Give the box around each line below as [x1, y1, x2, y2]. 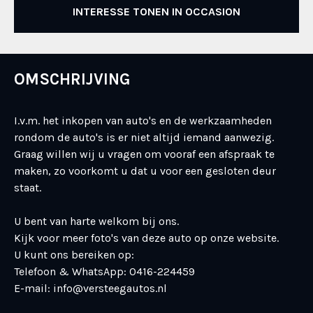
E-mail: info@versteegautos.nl [14, 282, 167, 295]
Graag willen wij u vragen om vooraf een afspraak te [14, 147, 275, 161]
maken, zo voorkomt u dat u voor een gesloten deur [14, 164, 276, 177]
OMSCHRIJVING [14, 70, 131, 89]
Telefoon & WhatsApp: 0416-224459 [14, 265, 195, 278]
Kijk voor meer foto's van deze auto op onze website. [14, 231, 279, 245]
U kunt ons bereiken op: [14, 248, 134, 261]
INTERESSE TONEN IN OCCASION [73, 5, 240, 18]
